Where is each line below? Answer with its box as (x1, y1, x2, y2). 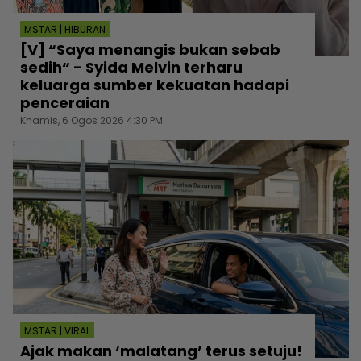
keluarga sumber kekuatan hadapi (20, 74, 289, 95)
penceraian (20, 92, 110, 113)
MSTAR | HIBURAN (24, 22, 106, 36)
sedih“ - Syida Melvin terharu (20, 56, 243, 77)
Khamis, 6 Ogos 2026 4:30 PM (20, 113, 163, 127)
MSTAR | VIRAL (24, 324, 90, 338)
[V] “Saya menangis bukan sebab (20, 39, 280, 60)
